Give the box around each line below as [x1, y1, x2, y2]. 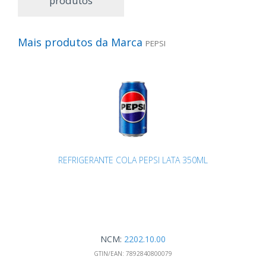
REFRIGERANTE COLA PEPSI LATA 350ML [58, 154, 208, 166]
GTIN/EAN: [94, 249, 124, 258]
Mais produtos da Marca [18, 34, 145, 49]
